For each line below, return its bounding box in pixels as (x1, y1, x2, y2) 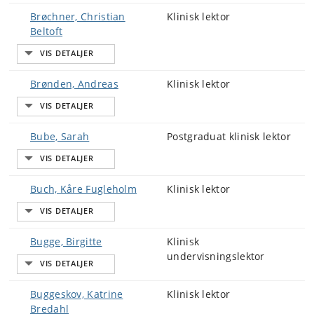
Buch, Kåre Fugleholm (30, 182, 137, 196)
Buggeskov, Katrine (30, 287, 123, 301)
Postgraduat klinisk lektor (167, 130, 291, 143)
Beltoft (30, 25, 63, 38)
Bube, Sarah (30, 130, 90, 143)
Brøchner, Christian (30, 10, 125, 23)
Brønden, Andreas (30, 77, 118, 90)
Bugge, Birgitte (30, 235, 102, 248)
